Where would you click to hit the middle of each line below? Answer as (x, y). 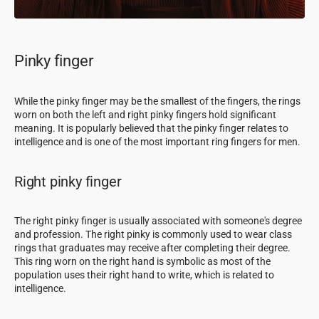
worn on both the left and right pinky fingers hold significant (145, 114)
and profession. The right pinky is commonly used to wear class (153, 234)
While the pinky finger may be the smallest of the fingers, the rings (157, 101)
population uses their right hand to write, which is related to (144, 274)
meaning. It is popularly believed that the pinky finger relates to (151, 128)
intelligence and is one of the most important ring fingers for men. (157, 141)
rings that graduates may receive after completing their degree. (152, 247)
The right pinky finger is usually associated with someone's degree (158, 220)
